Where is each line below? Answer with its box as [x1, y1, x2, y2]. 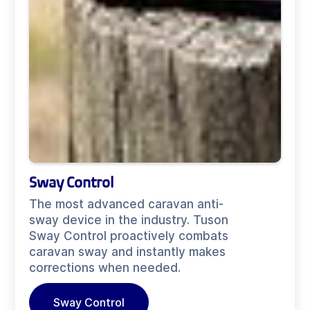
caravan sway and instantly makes [29, 245, 226, 259]
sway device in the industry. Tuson [29, 213, 229, 228]
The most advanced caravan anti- [29, 197, 224, 212]
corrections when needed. [29, 261, 181, 275]
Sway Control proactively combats [29, 229, 229, 244]
